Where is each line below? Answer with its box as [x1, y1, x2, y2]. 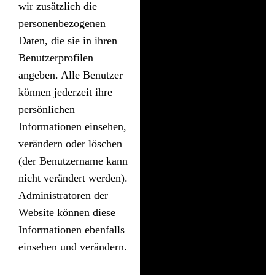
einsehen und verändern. [18, 240, 127, 253]
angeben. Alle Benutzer [18, 68, 123, 81]
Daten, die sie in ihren [18, 34, 117, 47]
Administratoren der [18, 188, 108, 201]
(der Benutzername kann [18, 154, 128, 167]
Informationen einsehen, [18, 120, 126, 133]
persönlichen [18, 103, 75, 115]
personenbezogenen [18, 17, 106, 29]
